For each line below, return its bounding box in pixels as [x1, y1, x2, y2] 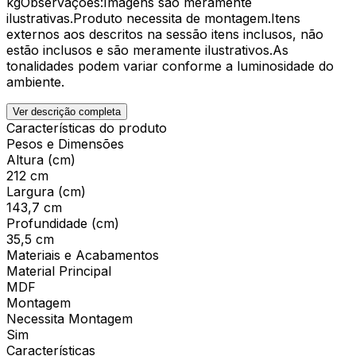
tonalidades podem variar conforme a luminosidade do [6, 57, 334, 74]
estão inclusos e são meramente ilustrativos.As [6, 41, 288, 58]
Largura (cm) [6, 183, 86, 199]
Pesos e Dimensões [6, 135, 124, 152]
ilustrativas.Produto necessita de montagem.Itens [6, 10, 300, 26]
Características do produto [6, 119, 167, 136]
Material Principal [6, 262, 111, 279]
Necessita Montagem [6, 310, 133, 327]
